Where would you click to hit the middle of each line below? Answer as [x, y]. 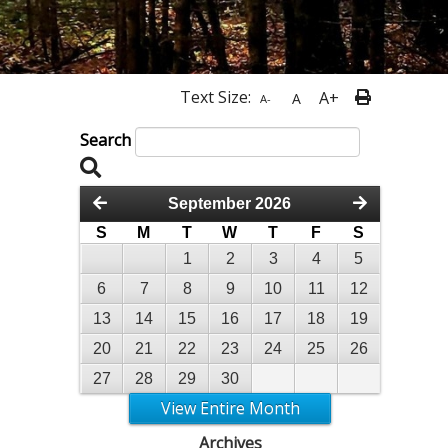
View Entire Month [230, 407]
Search [106, 139]
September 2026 [230, 203]
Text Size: [217, 96]
